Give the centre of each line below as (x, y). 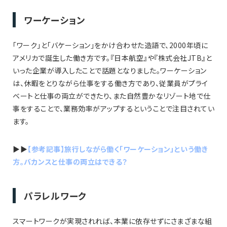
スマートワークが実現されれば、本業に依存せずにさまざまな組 (112, 221)
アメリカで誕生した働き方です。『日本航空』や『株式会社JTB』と (112, 58)
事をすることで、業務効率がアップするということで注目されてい (113, 108)
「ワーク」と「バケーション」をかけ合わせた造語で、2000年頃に (110, 45)
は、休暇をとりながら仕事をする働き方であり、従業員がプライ (110, 83)
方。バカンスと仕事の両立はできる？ (70, 161)
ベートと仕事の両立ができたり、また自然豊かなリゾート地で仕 (112, 96)
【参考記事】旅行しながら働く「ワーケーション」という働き (118, 149)
